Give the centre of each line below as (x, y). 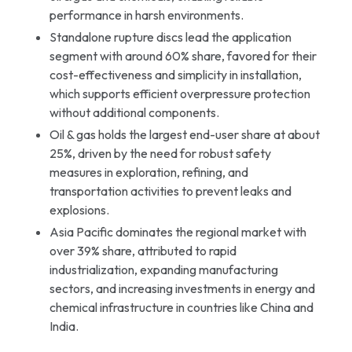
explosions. (79, 209)
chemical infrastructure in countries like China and (181, 307)
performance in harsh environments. (146, 15)
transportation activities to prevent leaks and (170, 191)
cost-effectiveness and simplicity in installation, (175, 74)
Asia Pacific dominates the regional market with (178, 231)
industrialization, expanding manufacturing (163, 269)
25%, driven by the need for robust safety (160, 153)
